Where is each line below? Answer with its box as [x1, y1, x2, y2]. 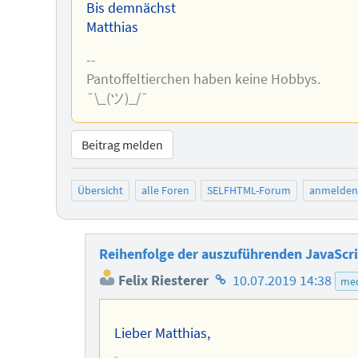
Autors [211, 311, 252, 329]
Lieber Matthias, [113, 324, 210, 342]
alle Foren [141, 183, 189, 198]
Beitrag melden [81, 136, 163, 153]
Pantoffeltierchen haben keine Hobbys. [86, 70, 320, 89]
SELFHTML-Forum [207, 183, 292, 198]
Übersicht [78, 183, 123, 198]
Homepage [211, 266, 278, 284]
